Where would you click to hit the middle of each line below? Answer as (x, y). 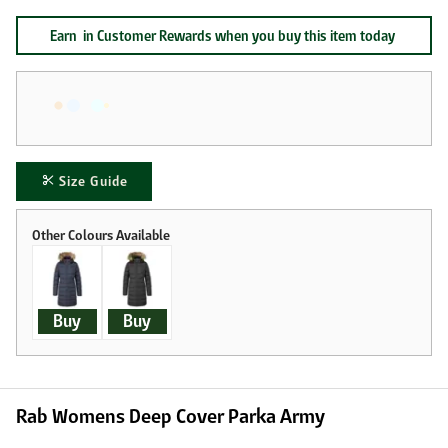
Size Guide (93, 181)
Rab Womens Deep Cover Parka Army (170, 415)
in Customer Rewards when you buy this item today (239, 35)
